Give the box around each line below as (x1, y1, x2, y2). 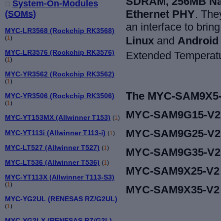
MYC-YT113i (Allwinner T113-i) (5, 128, 106, 137)
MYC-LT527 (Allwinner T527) (5, 143, 100, 151)
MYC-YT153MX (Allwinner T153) (5, 113, 110, 122)
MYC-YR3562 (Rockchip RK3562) (5, 70, 114, 78)
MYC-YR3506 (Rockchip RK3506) (5, 92, 114, 100)
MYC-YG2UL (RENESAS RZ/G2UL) (5, 194, 117, 203)
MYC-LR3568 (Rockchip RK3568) (5, 27, 114, 35)
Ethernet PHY (126, 8, 195, 21)
